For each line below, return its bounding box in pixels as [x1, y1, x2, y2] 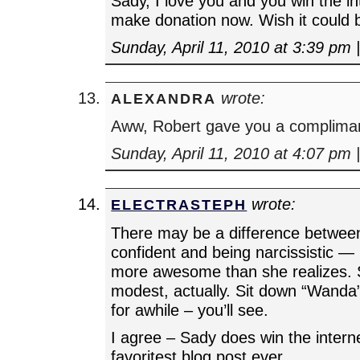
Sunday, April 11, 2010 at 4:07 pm [111, 144, 352, 163]
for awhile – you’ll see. [111, 300, 269, 319]
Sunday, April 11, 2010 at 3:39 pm [111, 38, 352, 57]
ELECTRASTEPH [111, 196, 247, 214]
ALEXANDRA [111, 90, 217, 108]
